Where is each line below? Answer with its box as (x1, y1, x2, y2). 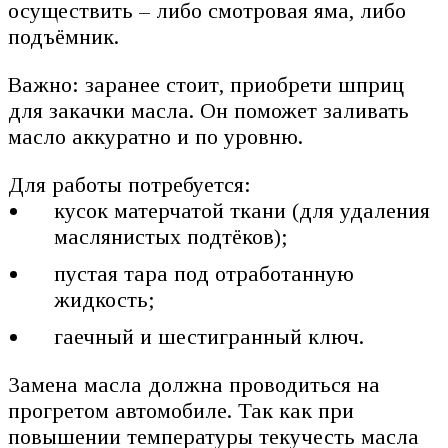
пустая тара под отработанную (54, 260, 355, 286)
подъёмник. (8, 23, 119, 49)
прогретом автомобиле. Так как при (8, 397, 354, 423)
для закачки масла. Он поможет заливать (8, 97, 409, 123)
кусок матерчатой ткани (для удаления (54, 197, 431, 223)
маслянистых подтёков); (54, 223, 289, 249)
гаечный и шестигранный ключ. (54, 323, 365, 349)
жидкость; (54, 286, 156, 312)
